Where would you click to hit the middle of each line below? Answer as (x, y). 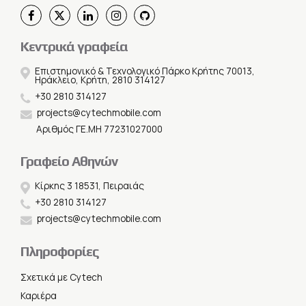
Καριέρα (39, 295)
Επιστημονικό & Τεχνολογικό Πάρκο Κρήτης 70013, (144, 71)
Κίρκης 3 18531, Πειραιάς (89, 186)
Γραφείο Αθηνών (69, 161)
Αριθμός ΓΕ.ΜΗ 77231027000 (99, 129)
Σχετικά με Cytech (61, 277)
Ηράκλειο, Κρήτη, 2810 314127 (100, 80)
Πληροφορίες (59, 251)
